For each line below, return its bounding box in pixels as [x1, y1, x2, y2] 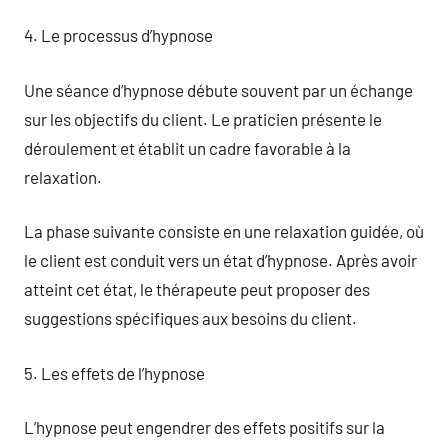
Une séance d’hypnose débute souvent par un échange [24, 79, 413, 100]
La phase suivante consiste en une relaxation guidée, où [24, 221, 424, 241]
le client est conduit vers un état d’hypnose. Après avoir [24, 250, 417, 270]
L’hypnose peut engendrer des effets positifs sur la [24, 417, 385, 437]
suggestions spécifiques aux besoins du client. [24, 308, 357, 328]
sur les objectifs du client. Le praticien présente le [24, 108, 382, 129]
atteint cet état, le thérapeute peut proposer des [24, 279, 370, 299]
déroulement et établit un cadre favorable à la [24, 137, 351, 158]
